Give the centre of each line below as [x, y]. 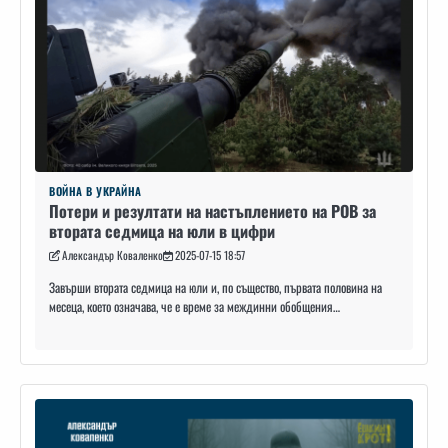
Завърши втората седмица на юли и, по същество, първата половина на [215, 287]
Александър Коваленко [112, 254]
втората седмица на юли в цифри [162, 230]
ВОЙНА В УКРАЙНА [95, 190]
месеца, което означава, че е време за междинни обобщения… [194, 306]
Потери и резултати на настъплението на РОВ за [212, 210]
